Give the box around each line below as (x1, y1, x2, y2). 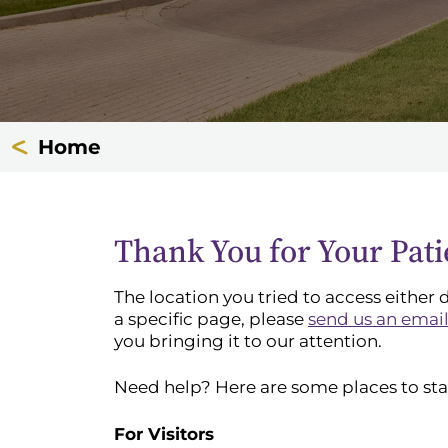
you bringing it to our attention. (114, 330, 382, 351)
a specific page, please (114, 308, 308, 329)
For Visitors (114, 423, 214, 444)
